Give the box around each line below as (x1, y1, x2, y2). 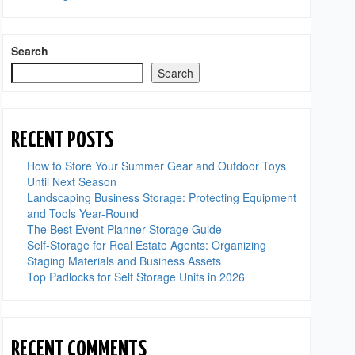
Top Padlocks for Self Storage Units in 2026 (26, 269, 245, 284)
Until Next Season (26, 174, 116, 189)
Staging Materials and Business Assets (26, 253, 221, 269)
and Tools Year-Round (26, 205, 139, 221)
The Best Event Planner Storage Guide (26, 221, 222, 237)
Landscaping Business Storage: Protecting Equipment (26, 189, 296, 205)
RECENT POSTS (10, 130, 113, 152)
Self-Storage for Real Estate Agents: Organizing (26, 237, 266, 253)
